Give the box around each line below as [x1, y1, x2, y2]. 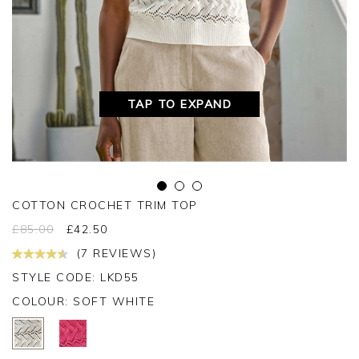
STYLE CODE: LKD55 [12, 270, 139, 285]
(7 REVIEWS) [72, 246, 156, 261]
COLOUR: [12, 294, 73, 309]
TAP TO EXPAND [127, 97, 232, 112]
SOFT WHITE [73, 294, 155, 309]
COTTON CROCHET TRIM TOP [12, 198, 198, 213]
